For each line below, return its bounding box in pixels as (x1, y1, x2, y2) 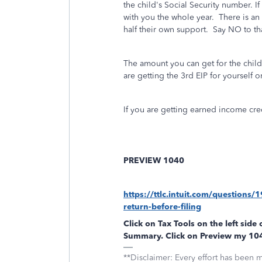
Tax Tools (156, 219, 195, 229)
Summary (123, 231, 161, 241)
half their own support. (123, 25, 208, 35)
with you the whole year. (123, 12, 214, 22)
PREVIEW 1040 (123, 156, 184, 166)
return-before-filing (123, 202, 201, 212)
